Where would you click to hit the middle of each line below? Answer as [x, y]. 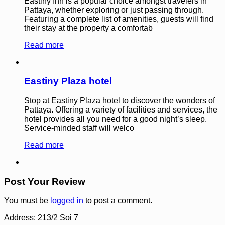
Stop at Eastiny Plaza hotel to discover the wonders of [120, 100]
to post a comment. [118, 201]
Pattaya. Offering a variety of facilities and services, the [121, 109]
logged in [67, 201]
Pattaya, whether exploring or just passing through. [114, 10]
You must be [27, 201]
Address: [21, 218]
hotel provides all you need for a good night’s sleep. [116, 119]
